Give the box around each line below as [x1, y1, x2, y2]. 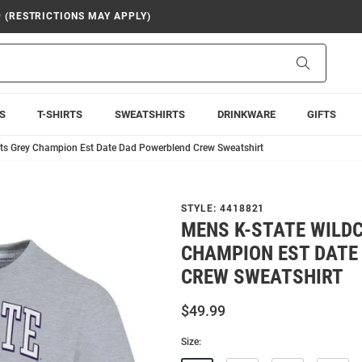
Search [309, 56, 343, 69]
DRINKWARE [217, 108, 276, 120]
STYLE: [181, 203, 220, 214]
